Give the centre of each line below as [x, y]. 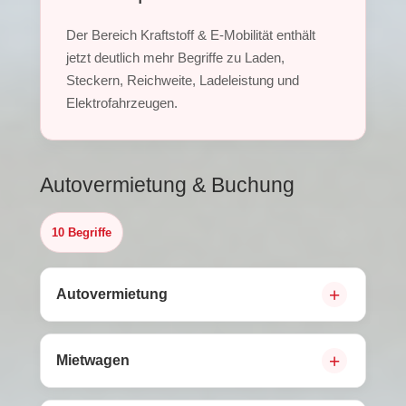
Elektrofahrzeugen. [122, 103]
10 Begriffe [82, 232]
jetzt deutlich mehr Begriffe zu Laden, [175, 58]
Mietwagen [93, 360]
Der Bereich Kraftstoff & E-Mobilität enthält [191, 35]
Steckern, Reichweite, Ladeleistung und [183, 80]
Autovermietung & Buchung [167, 185]
